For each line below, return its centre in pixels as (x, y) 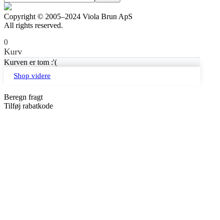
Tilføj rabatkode (28, 106)
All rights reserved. (33, 25)
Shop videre (32, 75)
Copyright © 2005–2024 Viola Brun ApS (68, 16)
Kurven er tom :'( (30, 62)
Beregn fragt (23, 97)
